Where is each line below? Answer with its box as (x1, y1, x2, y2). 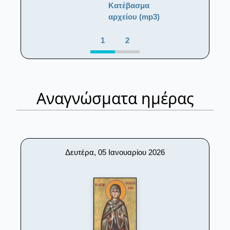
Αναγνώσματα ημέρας (36, 88, 194, 109)
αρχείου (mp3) (108, 12, 160, 21)
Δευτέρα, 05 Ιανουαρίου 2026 (65, 148, 165, 157)
